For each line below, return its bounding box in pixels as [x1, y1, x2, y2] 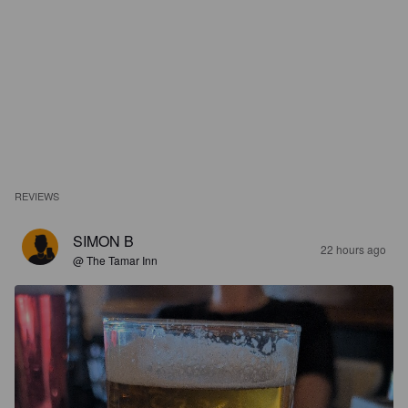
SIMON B [73, 230, 134, 251]
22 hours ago [321, 241, 386, 257]
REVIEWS [15, 189, 60, 203]
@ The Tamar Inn [73, 252, 158, 268]
